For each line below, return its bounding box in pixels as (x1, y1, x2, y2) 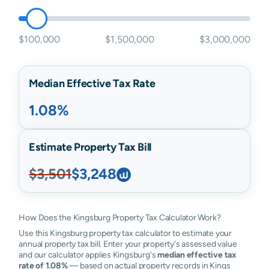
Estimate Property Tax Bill (29, 141, 151, 153)
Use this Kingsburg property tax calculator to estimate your (19, 228, 232, 238)
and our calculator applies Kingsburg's (19, 250, 158, 259)
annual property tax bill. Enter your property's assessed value (19, 239, 237, 249)
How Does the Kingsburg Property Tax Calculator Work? (19, 213, 221, 222)
